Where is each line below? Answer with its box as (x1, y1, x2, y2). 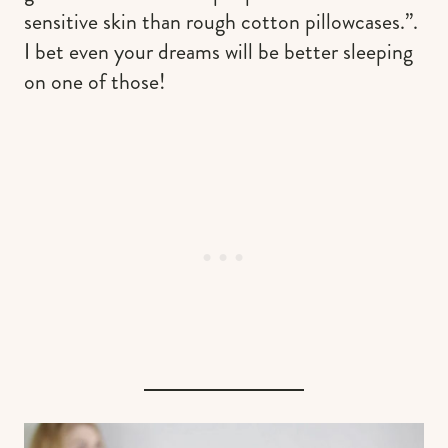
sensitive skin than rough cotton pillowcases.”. (24, 5, 418, 37)
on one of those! (24, 65, 166, 97)
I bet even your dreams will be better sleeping (24, 35, 413, 67)
